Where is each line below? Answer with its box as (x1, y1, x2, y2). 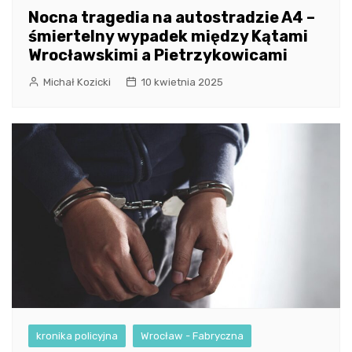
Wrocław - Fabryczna (141, 330, 244, 343)
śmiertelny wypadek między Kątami (28, 27, 308, 46)
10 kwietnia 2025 (141, 76, 223, 89)
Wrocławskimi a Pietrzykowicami (28, 46, 288, 65)
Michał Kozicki (43, 76, 111, 89)
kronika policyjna (36, 330, 118, 343)
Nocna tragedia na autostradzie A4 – (28, 8, 315, 27)
